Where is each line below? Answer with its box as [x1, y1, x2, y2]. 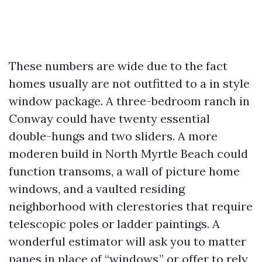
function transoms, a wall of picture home [9, 164, 240, 178]
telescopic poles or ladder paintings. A [9, 216, 220, 231]
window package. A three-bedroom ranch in [9, 94, 250, 108]
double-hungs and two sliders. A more [9, 129, 218, 143]
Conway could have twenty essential [9, 111, 210, 126]
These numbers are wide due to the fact [9, 58, 227, 73]
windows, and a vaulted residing [9, 181, 185, 196]
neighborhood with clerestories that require [9, 199, 253, 213]
